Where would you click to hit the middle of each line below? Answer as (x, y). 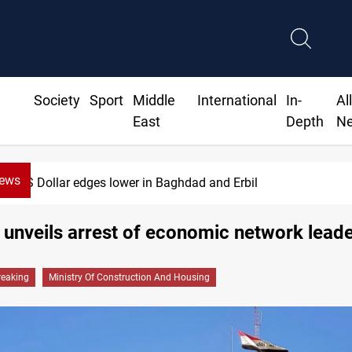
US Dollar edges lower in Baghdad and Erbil (138, 183)
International (237, 101)
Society (57, 101)
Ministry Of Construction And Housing (129, 278)
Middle (154, 101)
